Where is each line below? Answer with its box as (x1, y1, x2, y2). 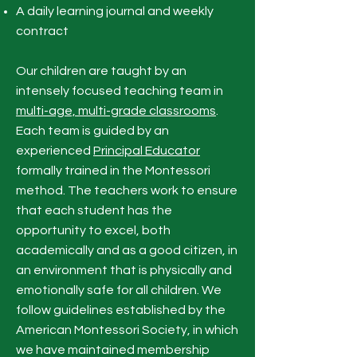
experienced (16, 144, 93, 157)
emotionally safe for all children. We (16, 284, 222, 296)
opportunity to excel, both (16, 224, 171, 237)
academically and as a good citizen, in (16, 244, 237, 257)
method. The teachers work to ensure (16, 184, 237, 197)
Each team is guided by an (16, 124, 169, 137)
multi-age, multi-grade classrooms (16, 104, 216, 117)
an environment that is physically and (16, 264, 232, 277)
